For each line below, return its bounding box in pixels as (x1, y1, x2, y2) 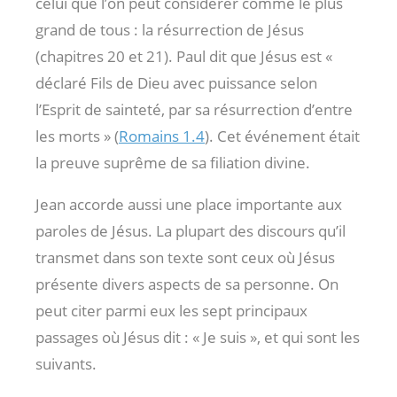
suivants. (35, 353, 97, 374)
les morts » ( (35, 125, 119, 146)
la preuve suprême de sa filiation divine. (35, 152, 310, 173)
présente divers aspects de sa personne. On (35, 273, 339, 294)
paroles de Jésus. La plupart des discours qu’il (35, 220, 346, 241)
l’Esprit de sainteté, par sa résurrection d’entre (35, 98, 353, 120)
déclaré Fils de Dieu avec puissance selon (35, 72, 317, 93)
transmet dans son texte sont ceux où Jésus (35, 246, 335, 268)
